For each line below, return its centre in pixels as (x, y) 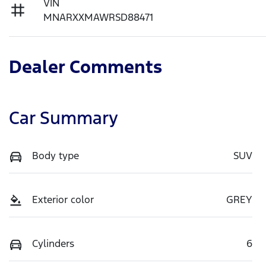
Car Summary (64, 118)
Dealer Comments (85, 66)
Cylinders (53, 243)
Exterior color (63, 199)
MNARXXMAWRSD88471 (99, 17)
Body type (56, 155)
